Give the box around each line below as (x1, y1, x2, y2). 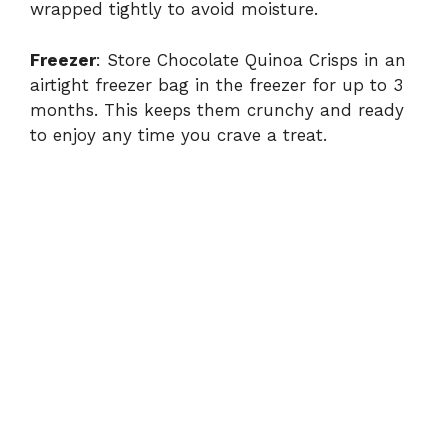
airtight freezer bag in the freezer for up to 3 (30, 74, 403, 95)
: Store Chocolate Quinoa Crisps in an (96, 49, 406, 70)
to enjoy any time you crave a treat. (30, 124, 327, 145)
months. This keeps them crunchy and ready (30, 99, 404, 120)
